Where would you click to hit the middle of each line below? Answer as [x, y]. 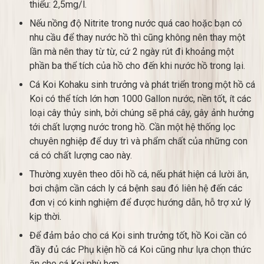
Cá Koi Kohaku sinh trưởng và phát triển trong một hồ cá [142, 85]
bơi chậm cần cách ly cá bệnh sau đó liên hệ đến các [136, 188]
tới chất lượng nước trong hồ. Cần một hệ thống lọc [132, 127]
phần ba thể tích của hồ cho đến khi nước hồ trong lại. [137, 66]
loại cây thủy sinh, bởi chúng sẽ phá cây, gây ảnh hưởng [142, 113]
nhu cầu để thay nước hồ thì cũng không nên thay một [137, 37]
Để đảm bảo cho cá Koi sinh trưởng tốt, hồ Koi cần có [138, 235]
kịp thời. [45, 217]
